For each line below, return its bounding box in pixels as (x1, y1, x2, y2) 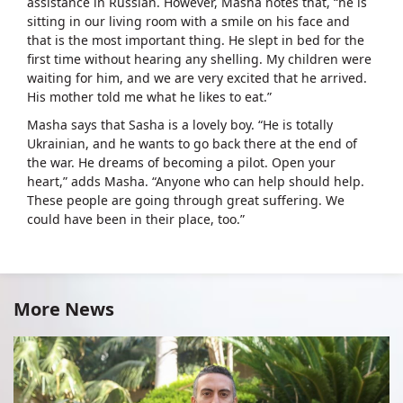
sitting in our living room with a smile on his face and (27, 12, 350, 30)
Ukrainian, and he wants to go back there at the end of (27, 134, 357, 152)
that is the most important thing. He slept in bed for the (27, 31, 364, 49)
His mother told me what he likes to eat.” (27, 87, 272, 105)
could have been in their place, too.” (27, 210, 245, 228)
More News (13, 296, 114, 321)
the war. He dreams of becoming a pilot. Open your (27, 153, 336, 171)
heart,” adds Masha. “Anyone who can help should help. (27, 172, 364, 190)
